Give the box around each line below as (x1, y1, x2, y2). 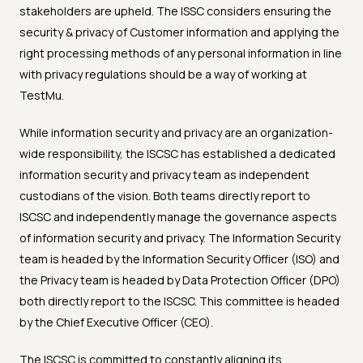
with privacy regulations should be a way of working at (19, 66, 307, 83)
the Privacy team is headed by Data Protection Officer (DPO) (19, 272, 340, 288)
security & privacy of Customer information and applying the (19, 24, 340, 41)
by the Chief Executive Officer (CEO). (19, 314, 213, 331)
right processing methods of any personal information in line (19, 45, 342, 62)
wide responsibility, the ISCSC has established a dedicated (19, 146, 335, 162)
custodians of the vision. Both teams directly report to (19, 188, 310, 204)
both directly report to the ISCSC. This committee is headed (19, 293, 340, 310)
